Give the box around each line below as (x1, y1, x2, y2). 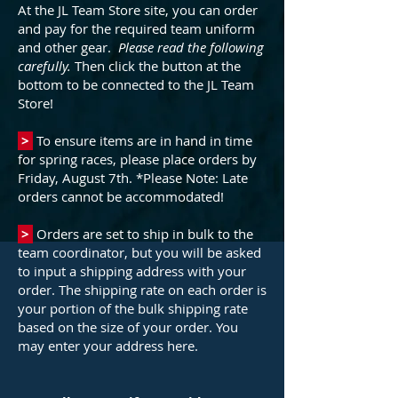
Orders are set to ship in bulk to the (36, 225, 253, 243)
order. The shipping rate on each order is (18, 281, 267, 298)
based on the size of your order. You (18, 318, 238, 336)
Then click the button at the (71, 57, 241, 75)
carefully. (18, 57, 71, 75)
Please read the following (118, 38, 264, 56)
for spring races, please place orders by (18, 150, 257, 168)
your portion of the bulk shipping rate (18, 299, 248, 317)
